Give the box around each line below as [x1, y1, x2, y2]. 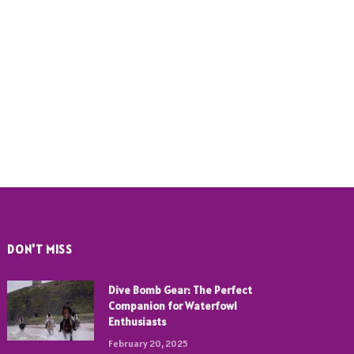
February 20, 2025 [108, 337, 189, 350]
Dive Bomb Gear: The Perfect [108, 283, 253, 298]
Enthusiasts [108, 314, 167, 330]
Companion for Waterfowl [108, 299, 238, 314]
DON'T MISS [7, 242, 73, 258]
